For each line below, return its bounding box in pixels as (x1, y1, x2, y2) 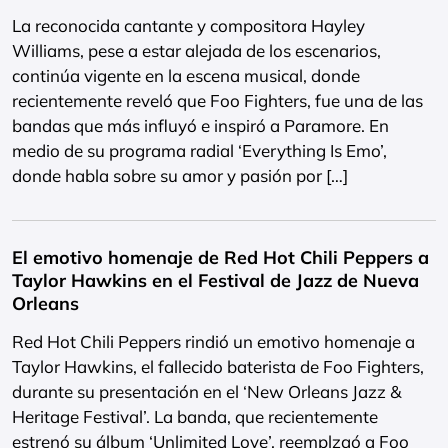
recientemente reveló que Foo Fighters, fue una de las (12, 90, 423, 111)
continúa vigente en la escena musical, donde (12, 65, 360, 86)
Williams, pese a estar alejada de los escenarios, (12, 40, 381, 61)
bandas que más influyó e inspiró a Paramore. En (12, 115, 389, 136)
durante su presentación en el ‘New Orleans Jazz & (12, 381, 401, 402)
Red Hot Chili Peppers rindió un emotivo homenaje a (12, 331, 415, 352)
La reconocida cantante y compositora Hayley (12, 15, 365, 36)
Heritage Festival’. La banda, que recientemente (12, 406, 378, 427)
